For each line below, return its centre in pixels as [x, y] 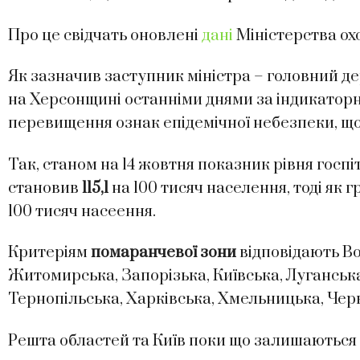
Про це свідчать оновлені [105, 35]
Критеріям [49, 253]
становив [45, 188]
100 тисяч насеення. [82, 211]
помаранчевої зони [164, 253]
